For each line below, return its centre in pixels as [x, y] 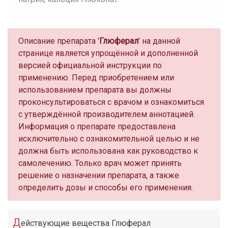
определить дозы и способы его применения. [106, 188]
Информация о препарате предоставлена [97, 126]
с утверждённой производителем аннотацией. [107, 114]
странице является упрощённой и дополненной [108, 53]
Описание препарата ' [59, 41]
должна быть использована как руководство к [108, 151]
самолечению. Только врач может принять [100, 163]
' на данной [159, 41]
